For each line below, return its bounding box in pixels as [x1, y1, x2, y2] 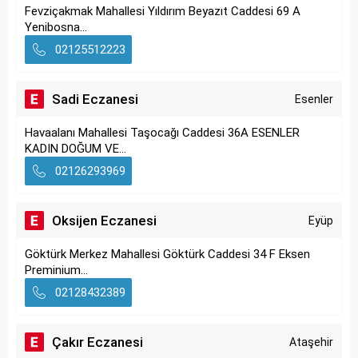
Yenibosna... [25, 20, 87, 34]
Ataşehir [289, 336, 333, 348]
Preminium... [25, 263, 88, 277]
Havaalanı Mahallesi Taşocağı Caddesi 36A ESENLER [25, 125, 300, 140]
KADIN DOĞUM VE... [25, 141, 126, 156]
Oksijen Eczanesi [52, 213, 157, 229]
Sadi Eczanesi [52, 91, 138, 107]
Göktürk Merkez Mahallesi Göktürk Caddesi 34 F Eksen [25, 247, 310, 261]
